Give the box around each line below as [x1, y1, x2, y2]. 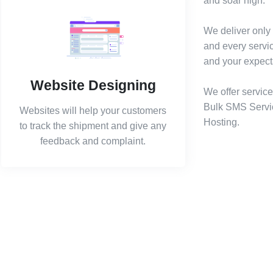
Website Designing [30, 77, 156, 93]
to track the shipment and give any [19, 121, 167, 131]
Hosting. [204, 116, 239, 127]
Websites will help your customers [19, 105, 167, 116]
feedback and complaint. [40, 136, 146, 146]
